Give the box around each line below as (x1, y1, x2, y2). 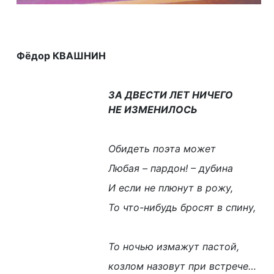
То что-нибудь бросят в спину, (108, 201, 256, 213)
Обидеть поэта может (108, 143, 216, 155)
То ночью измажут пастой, (108, 240, 239, 253)
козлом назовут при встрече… (108, 260, 256, 272)
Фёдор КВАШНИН (17, 50, 106, 62)
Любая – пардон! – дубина (108, 162, 233, 174)
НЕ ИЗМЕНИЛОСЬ (108, 103, 198, 116)
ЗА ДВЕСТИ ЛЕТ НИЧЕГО (108, 89, 233, 101)
